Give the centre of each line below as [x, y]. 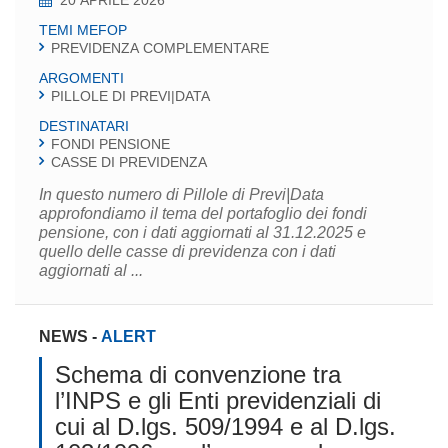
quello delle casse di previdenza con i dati [187, 251]
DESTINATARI [84, 125]
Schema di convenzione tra [197, 374]
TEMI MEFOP [83, 29]
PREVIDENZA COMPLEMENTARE [160, 47]
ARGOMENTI [81, 77]
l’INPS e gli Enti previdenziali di [217, 400]
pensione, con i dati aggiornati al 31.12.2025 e [202, 232]
